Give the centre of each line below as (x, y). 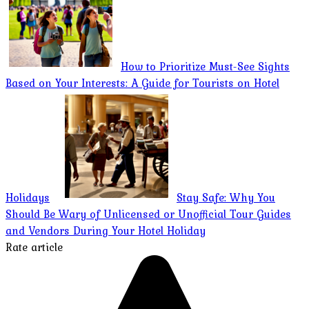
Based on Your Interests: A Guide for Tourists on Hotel (142, 82)
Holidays (28, 197)
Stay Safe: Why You (226, 197)
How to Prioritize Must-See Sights (205, 66)
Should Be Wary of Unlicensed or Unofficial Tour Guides (148, 213)
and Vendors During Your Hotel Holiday (106, 230)
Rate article (34, 247)
